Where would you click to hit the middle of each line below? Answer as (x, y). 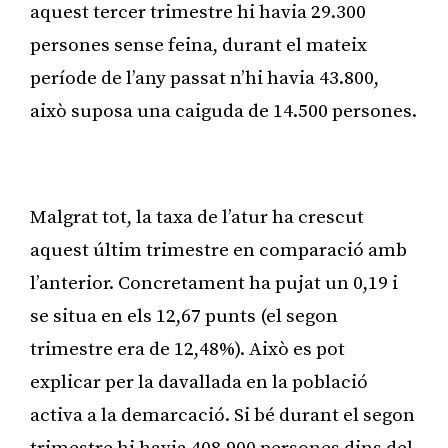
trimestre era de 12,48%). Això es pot (187, 349)
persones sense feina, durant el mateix (198, 45)
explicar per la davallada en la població (199, 382)
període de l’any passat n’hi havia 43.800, (204, 78)
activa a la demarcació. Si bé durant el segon (222, 415)
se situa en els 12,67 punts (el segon (184, 316)
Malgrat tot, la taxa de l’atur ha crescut (197, 217)
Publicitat (224, 163)
